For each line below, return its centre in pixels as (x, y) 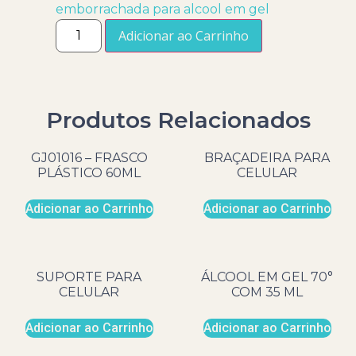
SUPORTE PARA (89, 277)
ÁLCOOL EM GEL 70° (267, 277)
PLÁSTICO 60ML (89, 172)
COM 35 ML (267, 292)
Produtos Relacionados (178, 120)
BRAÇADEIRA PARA (267, 157)
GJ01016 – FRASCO (89, 157)
